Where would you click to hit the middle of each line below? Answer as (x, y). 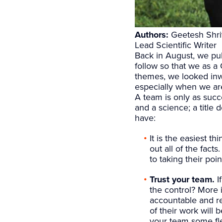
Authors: (153, 35)
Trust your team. (182, 179)
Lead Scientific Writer (176, 45)
